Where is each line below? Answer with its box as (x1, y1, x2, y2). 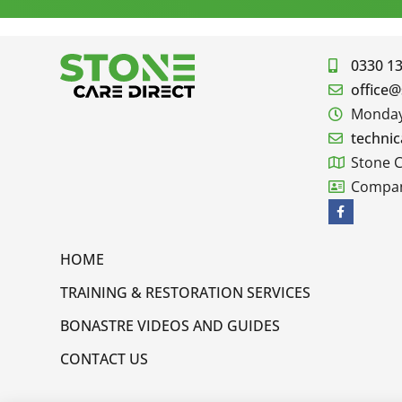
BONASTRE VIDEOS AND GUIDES (60, 315, 280, 336)
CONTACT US (60, 348, 148, 369)
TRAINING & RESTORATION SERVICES (60, 282, 310, 302)
